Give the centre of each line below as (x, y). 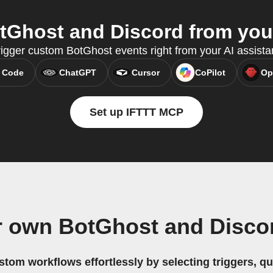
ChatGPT (77, 73)
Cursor (145, 73)
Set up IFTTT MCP (136, 112)
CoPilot (210, 73)
